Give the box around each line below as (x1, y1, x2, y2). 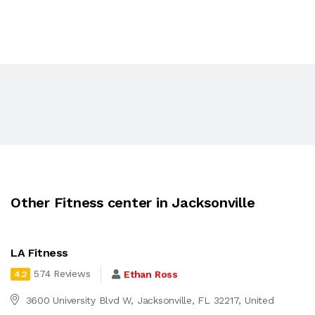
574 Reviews (34, 268, 91, 280)
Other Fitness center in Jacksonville (11, 193, 255, 211)
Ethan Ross (124, 269, 178, 281)
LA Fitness (11, 245, 68, 259)
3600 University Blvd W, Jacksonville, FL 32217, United (25, 294, 274, 306)
